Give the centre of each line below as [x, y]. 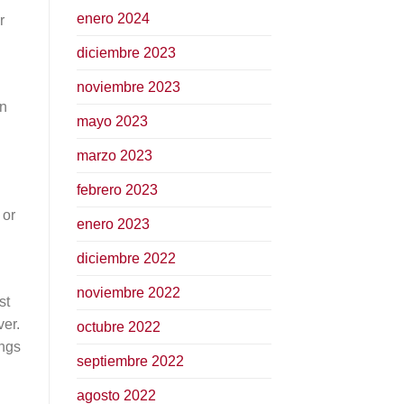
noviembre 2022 [128, 292]
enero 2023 [113, 224]
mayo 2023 [112, 121]
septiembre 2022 [130, 361]
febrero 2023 [117, 189]
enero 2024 [113, 18]
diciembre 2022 [126, 258]
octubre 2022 [118, 326]
